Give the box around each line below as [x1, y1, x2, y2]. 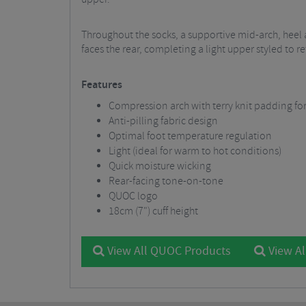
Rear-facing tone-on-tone [109, 174, 223, 189]
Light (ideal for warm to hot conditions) [109, 144, 281, 158]
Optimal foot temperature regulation [109, 129, 272, 143]
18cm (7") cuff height [109, 204, 198, 219]
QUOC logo [109, 189, 158, 204]
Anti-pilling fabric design [109, 114, 218, 128]
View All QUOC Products [105, 243, 231, 260]
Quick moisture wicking [109, 159, 211, 173]
